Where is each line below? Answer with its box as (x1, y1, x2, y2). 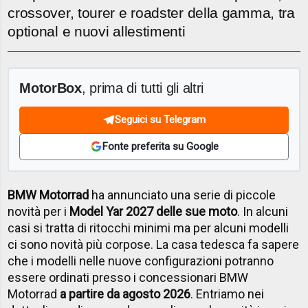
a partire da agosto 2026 (60, 287, 191, 302)
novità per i (8, 204, 70, 219)
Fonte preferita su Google (102, 140, 219, 153)
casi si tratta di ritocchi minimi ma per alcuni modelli (8, 221, 289, 236)
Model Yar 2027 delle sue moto (69, 204, 238, 219)
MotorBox (19, 79, 82, 96)
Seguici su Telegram (115, 113, 206, 126)
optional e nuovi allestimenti (8, 23, 186, 40)
